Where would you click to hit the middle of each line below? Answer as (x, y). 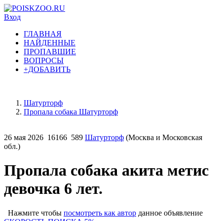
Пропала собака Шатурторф (71, 112)
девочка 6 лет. (53, 189)
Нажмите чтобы (34, 213)
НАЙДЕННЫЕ (50, 43)
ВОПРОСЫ (44, 60)
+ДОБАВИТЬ (47, 69)
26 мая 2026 (24, 137)
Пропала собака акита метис (106, 170)
